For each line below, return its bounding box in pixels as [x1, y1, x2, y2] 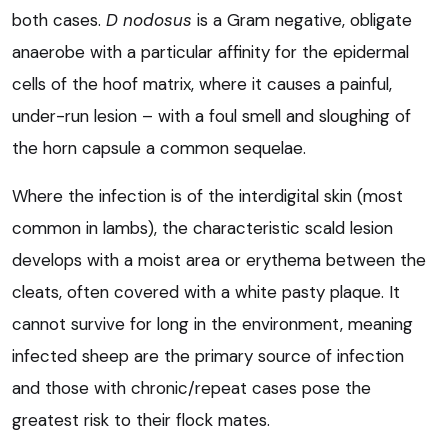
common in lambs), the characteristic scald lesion [12, 216, 393, 239]
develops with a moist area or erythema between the [12, 248, 426, 271]
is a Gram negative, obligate [192, 8, 412, 31]
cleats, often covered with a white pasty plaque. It [12, 280, 400, 303]
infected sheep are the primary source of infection [12, 344, 404, 367]
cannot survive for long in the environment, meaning [12, 312, 413, 335]
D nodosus [106, 8, 192, 31]
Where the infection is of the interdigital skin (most [12, 184, 403, 207]
